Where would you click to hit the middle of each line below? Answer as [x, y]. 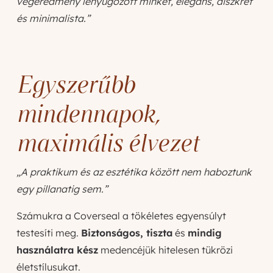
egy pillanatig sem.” [62, 189]
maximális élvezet [108, 142]
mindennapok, [88, 113]
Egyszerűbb [75, 84]
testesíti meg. [48, 232]
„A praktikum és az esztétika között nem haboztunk [134, 172]
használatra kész [57, 250]
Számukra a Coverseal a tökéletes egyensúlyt [121, 215]
